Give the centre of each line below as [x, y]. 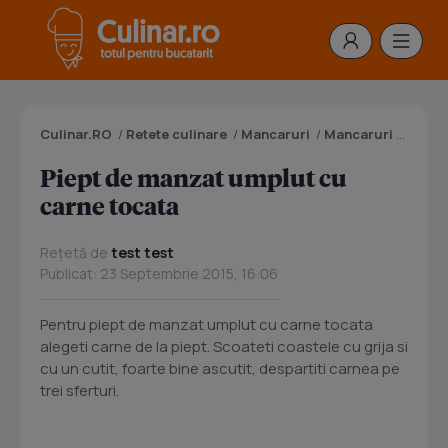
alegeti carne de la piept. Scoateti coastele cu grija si [224, 346]
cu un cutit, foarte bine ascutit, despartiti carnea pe [220, 368]
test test [142, 252]
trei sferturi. [79, 390]
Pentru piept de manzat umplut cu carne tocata [206, 324]
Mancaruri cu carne [360, 134]
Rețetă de [75, 252]
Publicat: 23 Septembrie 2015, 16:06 [159, 273]
